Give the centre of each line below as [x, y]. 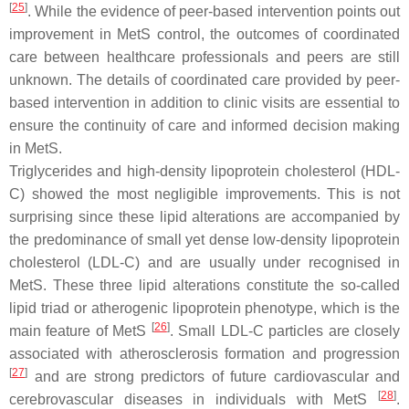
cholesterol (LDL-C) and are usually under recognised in [204, 262]
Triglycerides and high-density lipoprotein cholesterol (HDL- [204, 171]
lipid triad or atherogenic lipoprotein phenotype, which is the [204, 308]
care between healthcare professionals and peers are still [204, 57]
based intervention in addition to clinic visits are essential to [204, 102]
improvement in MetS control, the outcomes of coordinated [204, 34]
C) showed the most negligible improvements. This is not [204, 194]
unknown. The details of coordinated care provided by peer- [204, 79]
